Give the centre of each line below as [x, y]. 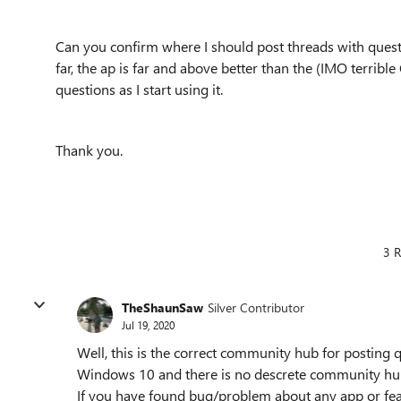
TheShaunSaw [162, 307]
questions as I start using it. [139, 89]
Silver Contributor [256, 307]
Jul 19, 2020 [148, 324]
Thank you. [89, 150]
